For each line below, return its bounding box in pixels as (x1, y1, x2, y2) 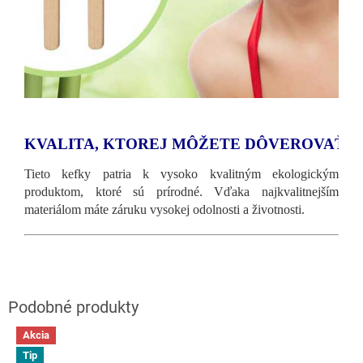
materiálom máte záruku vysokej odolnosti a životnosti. (24, 202, 305, 216)
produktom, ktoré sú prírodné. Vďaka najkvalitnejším (24, 184, 339, 199)
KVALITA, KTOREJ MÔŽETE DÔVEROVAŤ (24, 135, 345, 152)
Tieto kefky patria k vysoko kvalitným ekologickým (24, 166, 339, 181)
